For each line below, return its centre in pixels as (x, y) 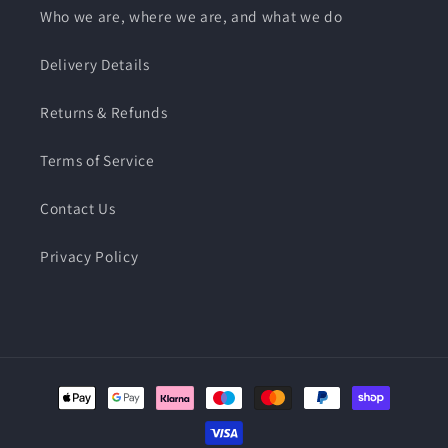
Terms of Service (97, 160)
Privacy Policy (89, 256)
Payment (70, 387)
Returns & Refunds (104, 112)
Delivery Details (95, 64)
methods (70, 415)
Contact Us (78, 208)
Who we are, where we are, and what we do (191, 16)
